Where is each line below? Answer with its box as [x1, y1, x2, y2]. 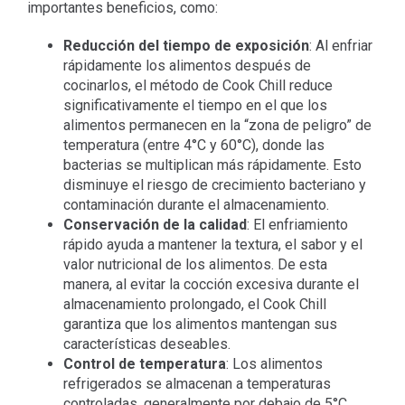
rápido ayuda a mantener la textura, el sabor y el [62, 235, 363, 253]
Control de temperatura [62, 354, 226, 372]
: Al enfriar [308, 36, 372, 54]
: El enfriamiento [246, 215, 348, 233]
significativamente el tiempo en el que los [62, 96, 327, 114]
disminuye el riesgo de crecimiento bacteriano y [62, 175, 366, 193]
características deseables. [62, 334, 231, 353]
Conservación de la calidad [62, 215, 247, 233]
